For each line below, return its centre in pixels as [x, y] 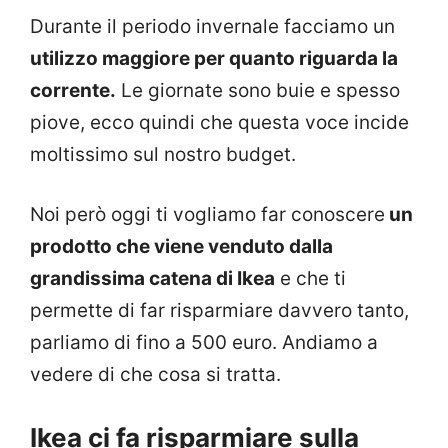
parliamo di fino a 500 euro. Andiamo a [204, 343]
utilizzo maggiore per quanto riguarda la [214, 58]
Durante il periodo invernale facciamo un [212, 26]
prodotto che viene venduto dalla [181, 247]
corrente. [73, 90]
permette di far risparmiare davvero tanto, [219, 311]
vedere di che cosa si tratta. [155, 375]
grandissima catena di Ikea [152, 279]
